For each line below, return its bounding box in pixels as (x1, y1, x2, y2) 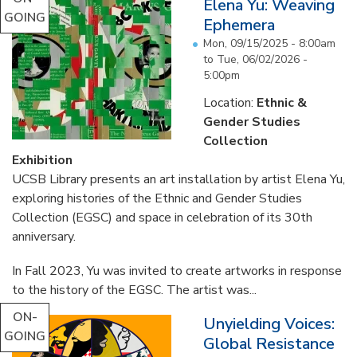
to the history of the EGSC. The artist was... (12, 281, 257, 300)
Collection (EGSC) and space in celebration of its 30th (12, 209, 312, 226)
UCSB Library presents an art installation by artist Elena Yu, (12, 171, 345, 188)
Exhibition (12, 151, 73, 169)
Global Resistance (203, 333, 335, 355)
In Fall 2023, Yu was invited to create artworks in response (12, 262, 342, 280)
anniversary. (12, 228, 79, 245)
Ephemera (203, 14, 275, 36)
